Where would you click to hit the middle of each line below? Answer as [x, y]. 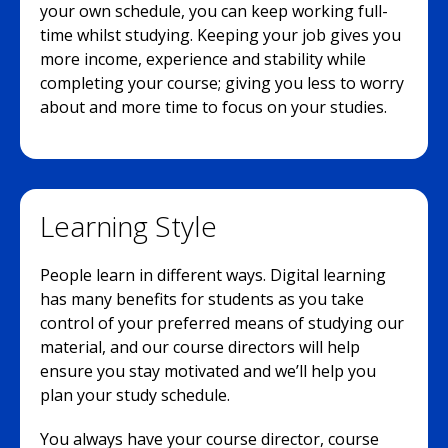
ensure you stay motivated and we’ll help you [208, 370]
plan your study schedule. [135, 394]
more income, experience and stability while [203, 58]
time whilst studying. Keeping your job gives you [220, 34]
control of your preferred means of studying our [222, 322]
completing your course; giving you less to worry [222, 82]
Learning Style [128, 225]
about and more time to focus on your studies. [213, 106]
